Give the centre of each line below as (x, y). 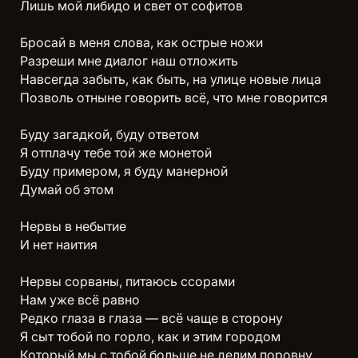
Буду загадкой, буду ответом (109, 134)
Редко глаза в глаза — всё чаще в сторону (151, 318)
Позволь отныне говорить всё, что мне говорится (174, 97)
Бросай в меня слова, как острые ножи (141, 42)
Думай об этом (67, 189)
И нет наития (59, 244)
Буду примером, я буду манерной (124, 171)
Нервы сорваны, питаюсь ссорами (127, 281)
